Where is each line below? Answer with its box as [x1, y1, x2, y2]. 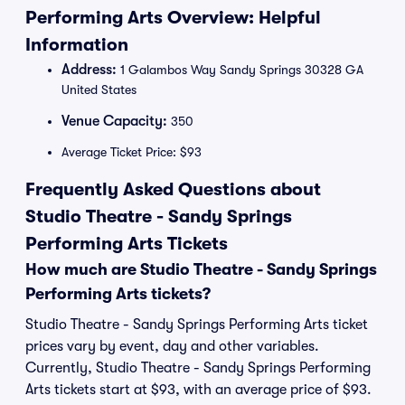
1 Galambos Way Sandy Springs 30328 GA [117, 62, 363, 77]
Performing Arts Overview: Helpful [25, 7, 321, 28]
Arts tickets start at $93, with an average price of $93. [25, 381, 372, 398]
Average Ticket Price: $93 [61, 145, 202, 159]
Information [25, 34, 128, 55]
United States [61, 82, 137, 97]
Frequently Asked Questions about [25, 179, 321, 200]
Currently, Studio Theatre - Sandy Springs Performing [25, 360, 371, 376]
